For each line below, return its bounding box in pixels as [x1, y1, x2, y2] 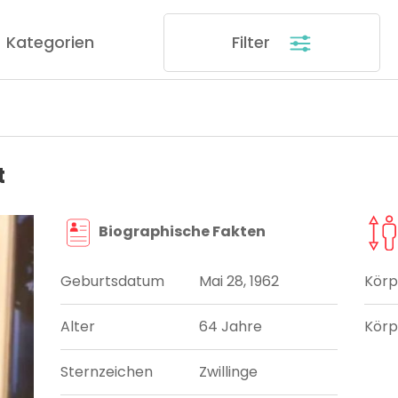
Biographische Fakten [96, 221, 267, 243]
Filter [231, 30, 275, 53]
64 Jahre [199, 316, 262, 338]
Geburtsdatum [60, 271, 165, 292]
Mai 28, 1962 [199, 271, 279, 292]
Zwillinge [199, 362, 258, 383]
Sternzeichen [60, 362, 154, 383]
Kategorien [5, 30, 94, 53]
